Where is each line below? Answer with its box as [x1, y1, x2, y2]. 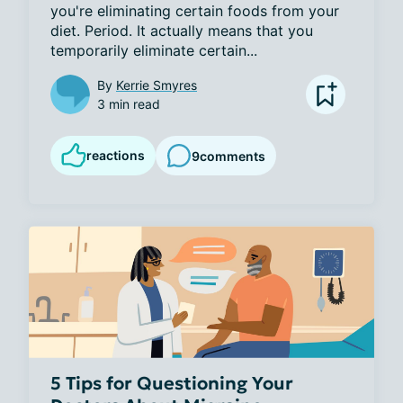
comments [200, 148, 265, 164]
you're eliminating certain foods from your [50, 2, 339, 21]
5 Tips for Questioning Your [50, 371, 293, 395]
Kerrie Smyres [116, 77, 197, 94]
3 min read [97, 96, 160, 112]
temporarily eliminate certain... [50, 41, 257, 60]
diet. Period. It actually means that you [50, 22, 313, 40]
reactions [86, 148, 145, 164]
